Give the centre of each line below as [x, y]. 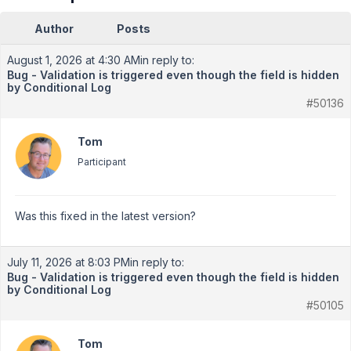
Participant [102, 162]
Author [54, 29]
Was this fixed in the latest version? [105, 216]
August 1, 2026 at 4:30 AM [74, 60]
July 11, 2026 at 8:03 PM [69, 262]
